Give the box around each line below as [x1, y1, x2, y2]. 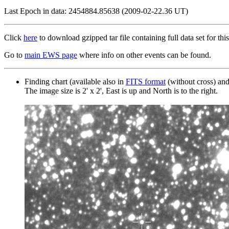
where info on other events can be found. [77, 50, 211, 59]
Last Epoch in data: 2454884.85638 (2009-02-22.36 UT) [4, 6, 188, 15]
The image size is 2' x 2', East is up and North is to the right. [25, 86, 218, 95]
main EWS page [25, 50, 77, 59]
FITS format [126, 77, 166, 86]
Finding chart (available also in [25, 77, 126, 86]
